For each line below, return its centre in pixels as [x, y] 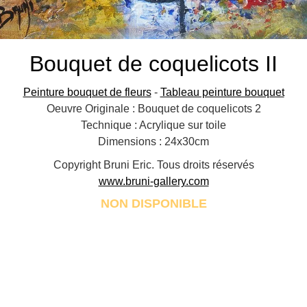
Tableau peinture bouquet [222, 92]
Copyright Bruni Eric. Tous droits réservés [153, 165]
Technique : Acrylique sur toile [153, 125]
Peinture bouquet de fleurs [87, 92]
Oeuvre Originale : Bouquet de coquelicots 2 [153, 109]
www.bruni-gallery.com [153, 181]
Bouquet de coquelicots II [153, 64]
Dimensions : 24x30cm [153, 142]
